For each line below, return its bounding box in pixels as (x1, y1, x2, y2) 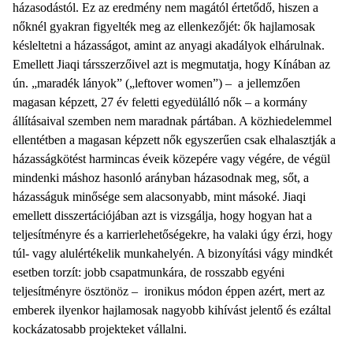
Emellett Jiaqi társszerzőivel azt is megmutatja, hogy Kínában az (13, 57, 330, 71)
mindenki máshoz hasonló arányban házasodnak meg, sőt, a (13, 170, 309, 184)
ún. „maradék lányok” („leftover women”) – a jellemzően (13, 76, 300, 90)
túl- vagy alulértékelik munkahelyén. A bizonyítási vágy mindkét (13, 246, 333, 260)
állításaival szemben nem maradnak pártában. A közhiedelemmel (13, 113, 332, 128)
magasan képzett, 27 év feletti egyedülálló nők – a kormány (13, 95, 307, 109)
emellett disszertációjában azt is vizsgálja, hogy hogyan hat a (13, 208, 312, 222)
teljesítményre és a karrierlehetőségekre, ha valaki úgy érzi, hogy (13, 227, 333, 241)
